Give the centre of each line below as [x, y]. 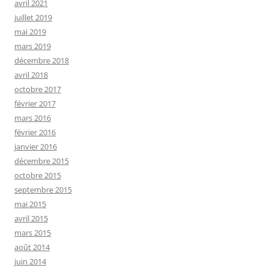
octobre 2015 [38, 176]
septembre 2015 [43, 190]
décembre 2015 [42, 161]
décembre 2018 [42, 61]
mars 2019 [33, 46]
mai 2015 [30, 204]
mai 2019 [30, 32]
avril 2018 [31, 75]
